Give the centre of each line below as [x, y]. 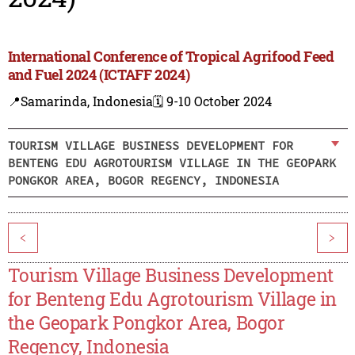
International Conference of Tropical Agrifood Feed [171, 57]
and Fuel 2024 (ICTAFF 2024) [99, 75]
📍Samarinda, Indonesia [80, 101]
